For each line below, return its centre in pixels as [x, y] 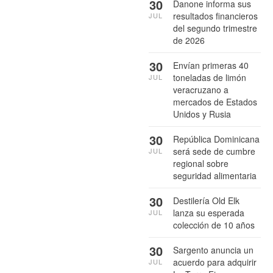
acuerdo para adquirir [215, 262]
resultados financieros [215, 16]
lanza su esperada [209, 212]
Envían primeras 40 [211, 65]
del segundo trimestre [215, 28]
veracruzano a [201, 89]
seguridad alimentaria [215, 175]
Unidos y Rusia [202, 114]
